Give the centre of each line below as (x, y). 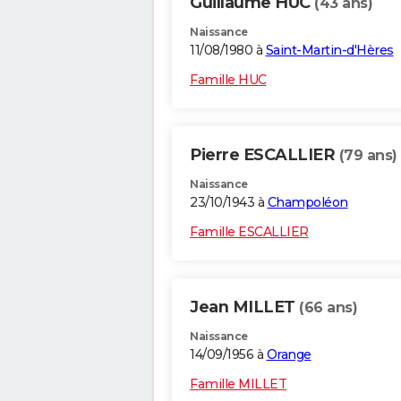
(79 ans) (368, 156)
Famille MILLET (238, 384)
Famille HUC (228, 80)
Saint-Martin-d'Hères (329, 51)
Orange (289, 355)
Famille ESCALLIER (249, 232)
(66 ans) (328, 308)
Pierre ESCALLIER (264, 155)
